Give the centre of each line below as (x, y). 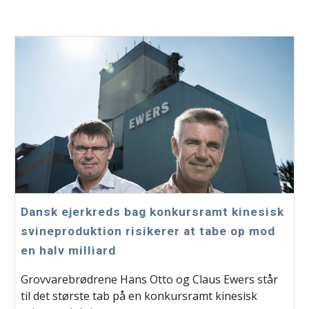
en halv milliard (69, 250)
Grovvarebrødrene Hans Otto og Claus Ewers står (150, 279)
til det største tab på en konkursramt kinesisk (139, 296)
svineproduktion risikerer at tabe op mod (148, 231)
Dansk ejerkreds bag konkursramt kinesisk (153, 211)
